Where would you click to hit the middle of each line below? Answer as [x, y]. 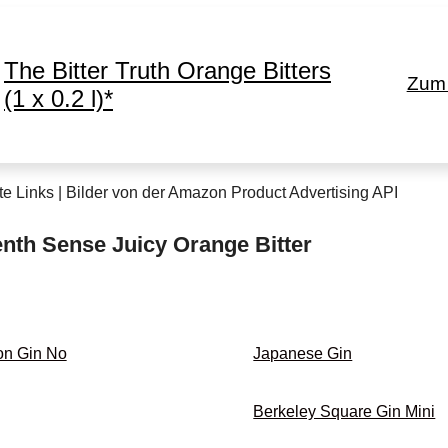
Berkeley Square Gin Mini [344, 411]
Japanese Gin [303, 353]
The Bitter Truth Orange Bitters [167, 70]
